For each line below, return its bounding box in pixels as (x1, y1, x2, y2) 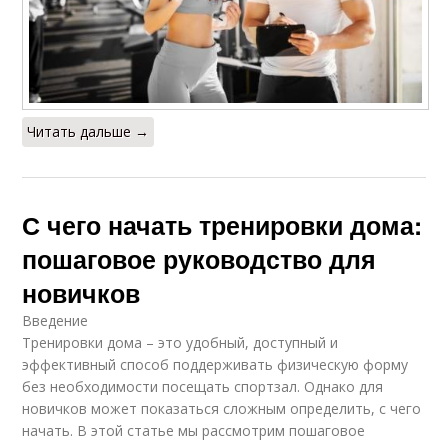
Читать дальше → (27, 121, 150, 141)
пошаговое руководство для (22, 240, 377, 277)
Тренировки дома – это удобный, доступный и (22, 332, 339, 352)
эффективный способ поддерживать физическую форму (22, 354, 409, 374)
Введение (22, 310, 89, 330)
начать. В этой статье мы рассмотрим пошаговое (22, 420, 366, 440)
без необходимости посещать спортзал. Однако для (22, 376, 384, 396)
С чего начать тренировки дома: (22, 206, 423, 243)
